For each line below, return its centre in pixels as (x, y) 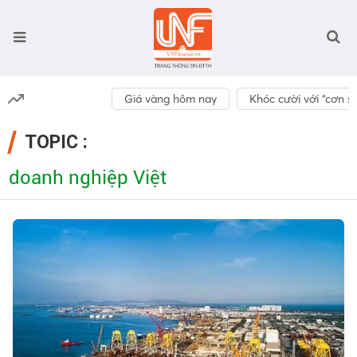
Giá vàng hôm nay (171, 99)
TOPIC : (56, 142)
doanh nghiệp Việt (88, 178)
